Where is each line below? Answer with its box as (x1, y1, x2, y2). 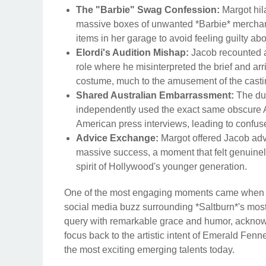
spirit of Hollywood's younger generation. (76, 161, 247, 172)
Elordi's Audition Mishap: (76, 47, 189, 58)
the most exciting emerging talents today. (64, 245, 235, 255)
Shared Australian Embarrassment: (76, 90, 234, 101)
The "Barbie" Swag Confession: (76, 5, 220, 15)
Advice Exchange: (76, 133, 159, 144)
